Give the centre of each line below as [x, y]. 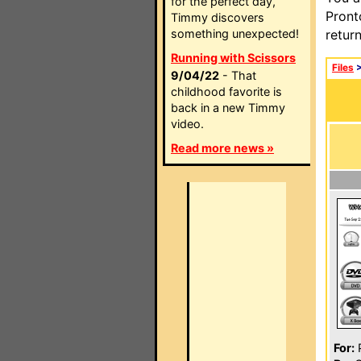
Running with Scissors [233, 58]
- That [238, 75]
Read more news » [222, 148]
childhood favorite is [226, 91]
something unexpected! [235, 33]
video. [187, 124]
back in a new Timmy [228, 108]
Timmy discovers [218, 17]
